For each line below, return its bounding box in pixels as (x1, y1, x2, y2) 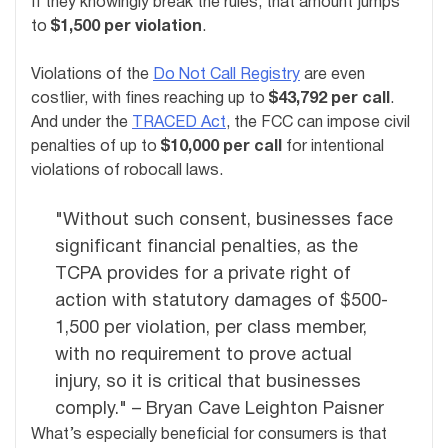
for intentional (282, 139, 384, 154)
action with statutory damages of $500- (55, 292, 388, 310)
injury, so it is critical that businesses (55, 373, 361, 391)
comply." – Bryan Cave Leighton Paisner (55, 400, 384, 418)
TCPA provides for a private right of (55, 265, 351, 283)
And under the (31, 115, 132, 130)
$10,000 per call (161, 139, 282, 154)
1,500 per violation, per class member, (55, 319, 367, 337)
